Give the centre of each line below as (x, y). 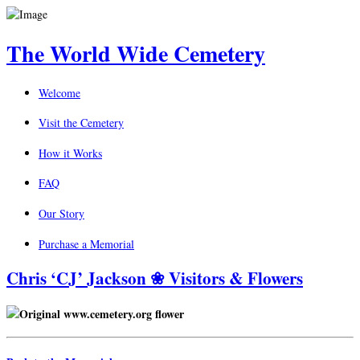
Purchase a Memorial (86, 243)
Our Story (61, 213)
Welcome (59, 92)
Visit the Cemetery (81, 123)
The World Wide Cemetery (136, 53)
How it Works (70, 153)
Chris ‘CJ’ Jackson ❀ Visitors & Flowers (155, 278)
